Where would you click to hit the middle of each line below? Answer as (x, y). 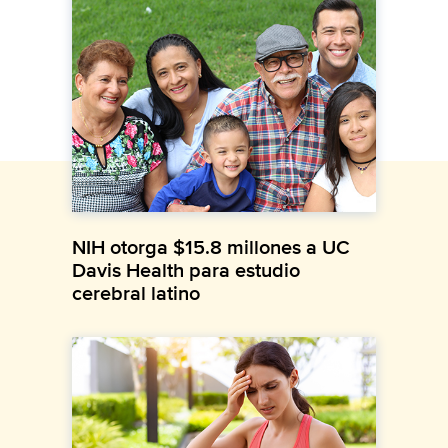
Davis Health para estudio (186, 269)
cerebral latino (136, 292)
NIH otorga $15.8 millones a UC (211, 246)
